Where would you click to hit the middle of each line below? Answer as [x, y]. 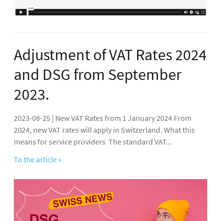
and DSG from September [98, 75]
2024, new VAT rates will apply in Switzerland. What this [104, 130]
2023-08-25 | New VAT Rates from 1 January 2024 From [103, 118]
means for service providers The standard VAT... [93, 142]
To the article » [38, 160]
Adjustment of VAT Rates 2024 [110, 55]
